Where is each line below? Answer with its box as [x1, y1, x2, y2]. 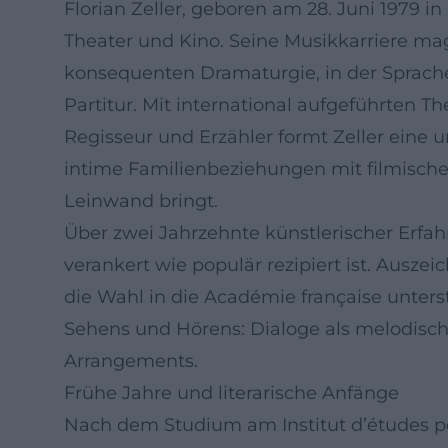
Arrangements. [64, 350, 198, 372]
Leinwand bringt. [64, 190, 218, 212]
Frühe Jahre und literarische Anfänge [64, 382, 399, 404]
